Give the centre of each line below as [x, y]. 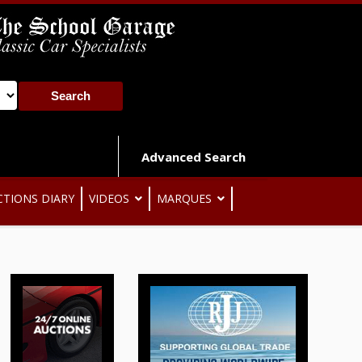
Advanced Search [193, 156]
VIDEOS [109, 198]
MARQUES [184, 198]
